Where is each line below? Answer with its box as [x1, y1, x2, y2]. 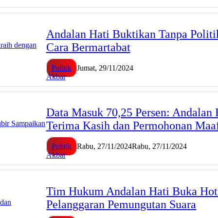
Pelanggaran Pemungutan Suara [46, 198, 197, 211]
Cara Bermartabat [46, 40, 130, 54]
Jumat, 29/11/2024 [76, 63, 133, 72]
